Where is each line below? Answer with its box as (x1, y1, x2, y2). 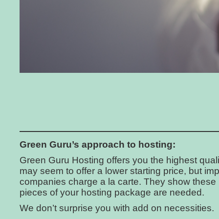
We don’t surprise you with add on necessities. (20, 203, 214, 214)
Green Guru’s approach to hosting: (20, 139, 175, 150)
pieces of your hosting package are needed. (20, 187, 204, 198)
